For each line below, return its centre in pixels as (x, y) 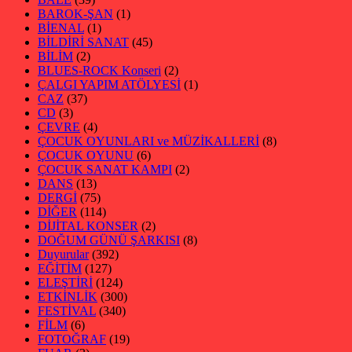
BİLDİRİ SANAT (83, 42)
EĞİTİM (60, 269)
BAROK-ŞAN (75, 14)
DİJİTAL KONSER (88, 226)
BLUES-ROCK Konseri (99, 71)
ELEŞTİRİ (65, 283)
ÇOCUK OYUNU (86, 156)
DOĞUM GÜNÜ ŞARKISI (109, 240)
